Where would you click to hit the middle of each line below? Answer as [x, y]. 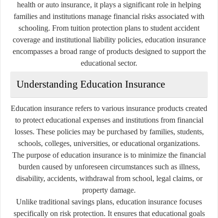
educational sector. [109, 63]
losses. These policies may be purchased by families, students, [109, 131]
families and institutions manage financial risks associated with [109, 16]
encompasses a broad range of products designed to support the [109, 51]
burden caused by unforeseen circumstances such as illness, [109, 166]
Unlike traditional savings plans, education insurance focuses [109, 201]
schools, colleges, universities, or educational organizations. [109, 143]
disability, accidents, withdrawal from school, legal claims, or [109, 178]
